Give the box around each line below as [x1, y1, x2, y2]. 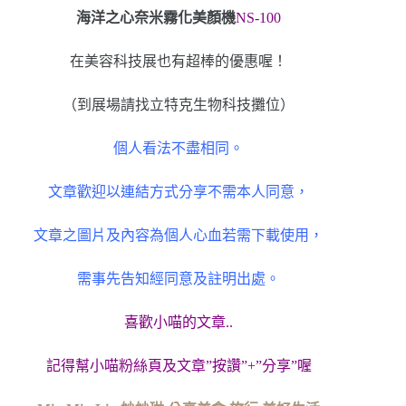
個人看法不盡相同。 [113, 140, 245, 156]
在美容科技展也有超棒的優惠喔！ [70, 53, 288, 69]
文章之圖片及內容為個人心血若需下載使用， [34, 227, 324, 243]
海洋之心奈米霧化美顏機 [76, 9, 237, 25]
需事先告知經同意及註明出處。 [77, 270, 281, 286]
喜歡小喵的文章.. [124, 314, 234, 330]
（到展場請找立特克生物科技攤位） [63, 96, 295, 112]
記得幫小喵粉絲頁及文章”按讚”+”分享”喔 [45, 357, 312, 373]
